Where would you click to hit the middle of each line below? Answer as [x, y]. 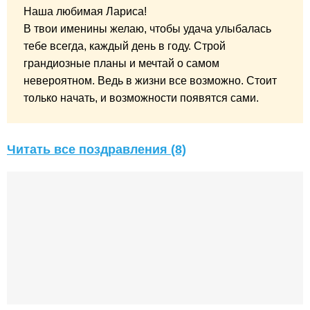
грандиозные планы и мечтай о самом [121, 63]
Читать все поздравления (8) [97, 149]
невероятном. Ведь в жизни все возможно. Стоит [150, 80]
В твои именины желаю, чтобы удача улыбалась [147, 28]
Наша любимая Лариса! [85, 11]
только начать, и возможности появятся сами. [141, 98]
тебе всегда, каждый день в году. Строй [125, 46]
